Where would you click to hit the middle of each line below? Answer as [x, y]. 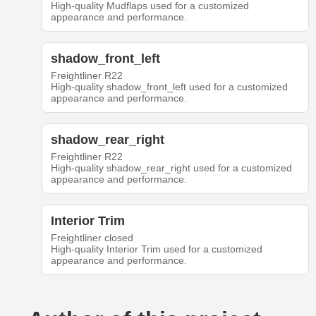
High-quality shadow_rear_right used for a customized [171, 168]
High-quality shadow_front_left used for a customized [169, 87]
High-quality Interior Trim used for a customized [156, 249]
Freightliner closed [92, 238]
